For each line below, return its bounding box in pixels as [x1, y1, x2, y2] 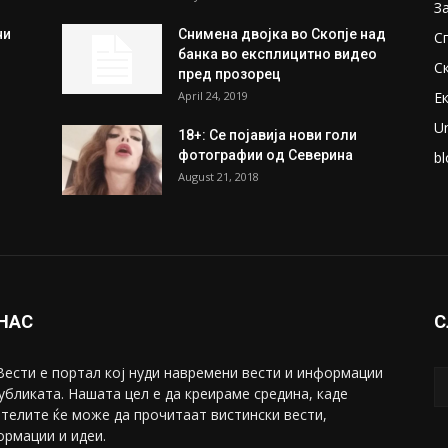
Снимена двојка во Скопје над [178, 26, 386, 42]
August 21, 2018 [178, 169, 259, 184]
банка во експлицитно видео [178, 46, 377, 62]
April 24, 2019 [178, 88, 248, 103]
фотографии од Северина [178, 147, 353, 163]
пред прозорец [178, 66, 281, 82]
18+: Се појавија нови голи [178, 127, 357, 143]
